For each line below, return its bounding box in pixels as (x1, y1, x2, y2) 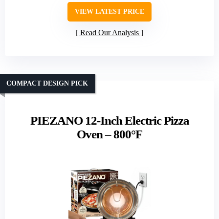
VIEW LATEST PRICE (75, 7, 144, 15)
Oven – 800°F (77, 127, 142, 141)
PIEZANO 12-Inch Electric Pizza (30, 113, 189, 127)
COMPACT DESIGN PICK (6, 80, 88, 88)
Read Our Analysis (80, 28, 139, 37)
